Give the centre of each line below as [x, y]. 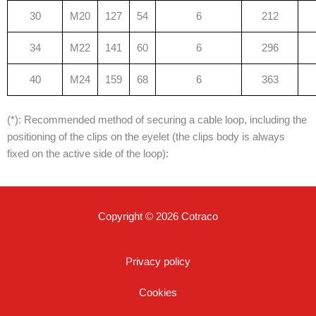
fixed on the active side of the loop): [88, 154]
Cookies [158, 292]
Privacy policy [158, 261]
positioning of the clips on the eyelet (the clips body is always [146, 137]
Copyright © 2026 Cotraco [158, 216]
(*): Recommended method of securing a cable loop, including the [157, 120]
